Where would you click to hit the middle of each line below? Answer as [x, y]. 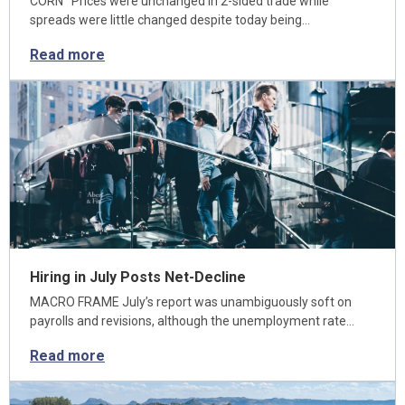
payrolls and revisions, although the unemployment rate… [192, 321]
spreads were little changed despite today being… [170, 20]
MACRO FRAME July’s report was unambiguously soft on [191, 302]
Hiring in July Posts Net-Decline [138, 277]
